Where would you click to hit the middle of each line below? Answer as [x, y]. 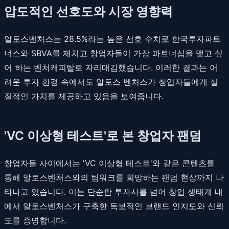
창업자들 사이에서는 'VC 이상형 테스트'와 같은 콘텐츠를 [109, 163]
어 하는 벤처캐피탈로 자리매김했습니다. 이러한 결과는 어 [111, 67]
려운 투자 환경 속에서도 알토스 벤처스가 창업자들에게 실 [111, 82]
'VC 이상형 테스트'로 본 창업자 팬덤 [103, 135]
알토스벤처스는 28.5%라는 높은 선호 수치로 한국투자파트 [112, 39]
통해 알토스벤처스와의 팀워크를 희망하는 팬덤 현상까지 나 [114, 177]
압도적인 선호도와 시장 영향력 [88, 11]
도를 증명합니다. [35, 220]
